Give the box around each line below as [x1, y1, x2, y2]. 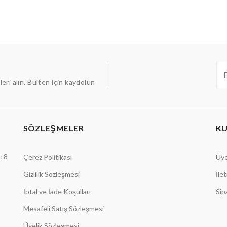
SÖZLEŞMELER [23, 123, 84, 133]
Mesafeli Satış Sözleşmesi [23, 204, 104, 213]
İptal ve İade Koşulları [23, 187, 91, 196]
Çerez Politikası [23, 153, 72, 161]
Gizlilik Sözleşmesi [23, 170, 80, 178]
